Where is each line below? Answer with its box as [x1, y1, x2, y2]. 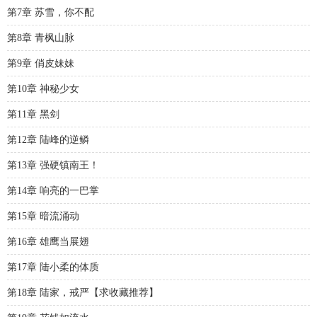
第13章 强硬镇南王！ [7, 160, 99, 171]
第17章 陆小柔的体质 [7, 262, 99, 272]
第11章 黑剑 [7, 109, 59, 120]
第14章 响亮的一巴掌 [7, 185, 99, 196]
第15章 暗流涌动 [7, 211, 79, 221]
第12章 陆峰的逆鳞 [7, 134, 89, 145]
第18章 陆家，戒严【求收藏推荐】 [7, 287, 158, 298]
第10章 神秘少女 [7, 83, 79, 94]
